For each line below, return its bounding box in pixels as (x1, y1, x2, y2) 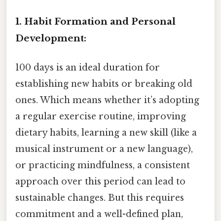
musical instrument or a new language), (15, 143, 193, 154)
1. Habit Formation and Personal (15, 15, 176, 27)
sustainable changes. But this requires (15, 192, 184, 203)
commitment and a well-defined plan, (15, 208, 183, 220)
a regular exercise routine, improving (15, 110, 186, 122)
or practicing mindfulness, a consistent (15, 159, 190, 171)
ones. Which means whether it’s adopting (15, 94, 199, 106)
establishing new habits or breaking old (15, 78, 192, 89)
